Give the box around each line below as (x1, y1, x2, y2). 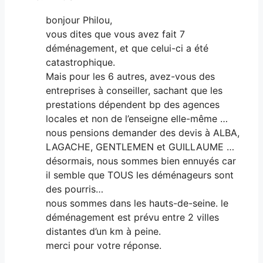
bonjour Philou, (46, 14, 112, 26)
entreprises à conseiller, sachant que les (46, 84, 222, 96)
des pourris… (46, 183, 103, 195)
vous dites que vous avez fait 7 (46, 28, 185, 40)
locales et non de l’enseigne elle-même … (46, 112, 228, 124)
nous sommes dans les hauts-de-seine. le (46, 197, 228, 209)
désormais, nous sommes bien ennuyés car (46, 154, 236, 167)
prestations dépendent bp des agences (46, 98, 220, 110)
